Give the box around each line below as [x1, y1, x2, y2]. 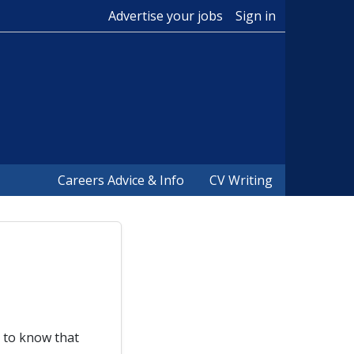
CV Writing [209, 171, 273, 189]
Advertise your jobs [108, 7, 223, 24]
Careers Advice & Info [58, 171, 184, 189]
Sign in [235, 7, 276, 24]
